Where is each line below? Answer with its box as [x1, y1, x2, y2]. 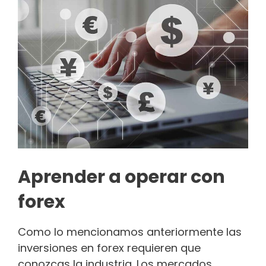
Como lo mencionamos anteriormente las [18, 224, 242, 240]
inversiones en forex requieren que [18, 240, 201, 256]
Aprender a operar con [18, 164, 225, 190]
